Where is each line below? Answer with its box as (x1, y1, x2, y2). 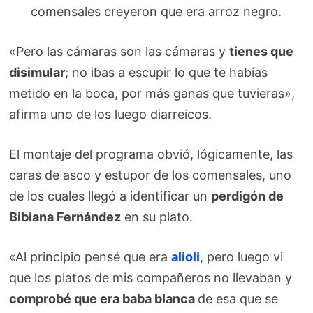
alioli (171, 249, 201, 264)
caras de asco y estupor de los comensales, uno (9, 167, 292, 182)
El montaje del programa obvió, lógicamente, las (9, 146, 293, 161)
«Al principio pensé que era (9, 249, 172, 264)
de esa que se (198, 291, 279, 306)
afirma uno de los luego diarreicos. (9, 106, 212, 122)
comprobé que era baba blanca (9, 291, 198, 306)
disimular (9, 64, 66, 80)
